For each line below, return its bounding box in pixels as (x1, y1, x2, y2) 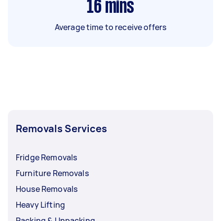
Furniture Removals (16, 167, 89, 179)
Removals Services (16, 121, 108, 135)
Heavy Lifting (16, 199, 65, 210)
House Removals (16, 183, 78, 194)
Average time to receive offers (54, 21, 167, 33)
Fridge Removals (16, 151, 77, 163)
